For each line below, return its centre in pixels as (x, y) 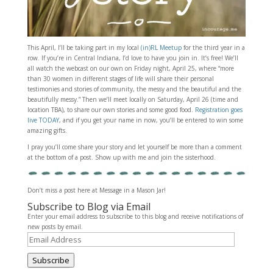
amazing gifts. (47, 130)
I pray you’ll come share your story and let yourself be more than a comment (134, 147)
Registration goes (218, 109)
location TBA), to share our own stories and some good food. (111, 109)
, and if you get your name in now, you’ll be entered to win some (151, 120)
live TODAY (43, 120)
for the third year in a (213, 47)
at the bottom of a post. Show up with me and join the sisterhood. (121, 157)
